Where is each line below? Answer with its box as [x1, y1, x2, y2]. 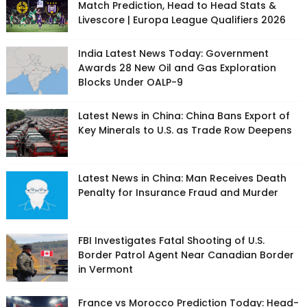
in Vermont [77, 262, 133, 276]
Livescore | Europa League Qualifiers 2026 [77, 13, 286, 27]
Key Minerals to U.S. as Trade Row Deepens [77, 123, 292, 137]
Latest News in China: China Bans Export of [77, 109, 290, 123]
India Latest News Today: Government [77, 47, 269, 60]
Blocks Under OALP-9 [77, 75, 183, 89]
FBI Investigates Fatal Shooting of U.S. [77, 234, 265, 247]
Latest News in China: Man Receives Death [77, 171, 286, 185]
